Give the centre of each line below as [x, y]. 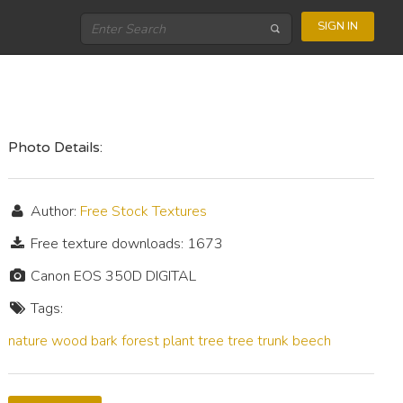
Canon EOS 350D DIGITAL [112, 276]
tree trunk [259, 341]
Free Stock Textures [143, 211]
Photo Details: [56, 148]
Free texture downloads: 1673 [125, 244]
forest [141, 341]
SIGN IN [338, 26]
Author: [54, 211]
